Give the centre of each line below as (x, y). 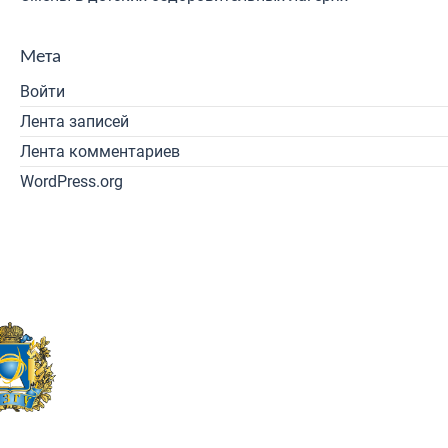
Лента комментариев (100, 151)
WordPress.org (71, 181)
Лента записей (74, 121)
